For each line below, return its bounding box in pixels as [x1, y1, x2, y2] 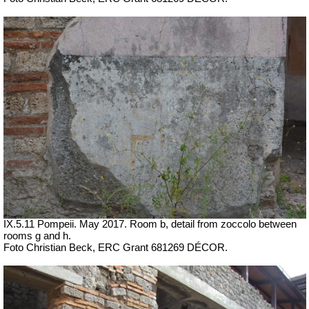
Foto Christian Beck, [3, 241, 98, 253]
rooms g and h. [3, 230, 71, 241]
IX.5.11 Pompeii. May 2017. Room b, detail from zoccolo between [3, 218, 297, 230]
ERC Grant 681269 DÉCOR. [98, 241, 228, 253]
